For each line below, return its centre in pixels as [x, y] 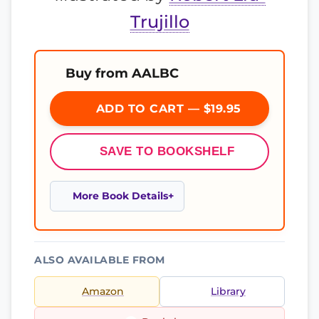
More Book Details [120, 196]
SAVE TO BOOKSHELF [167, 151]
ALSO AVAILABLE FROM [100, 260]
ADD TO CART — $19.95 [167, 109]
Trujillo [159, 22]
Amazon [103, 291]
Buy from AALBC [122, 73]
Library [228, 291]
